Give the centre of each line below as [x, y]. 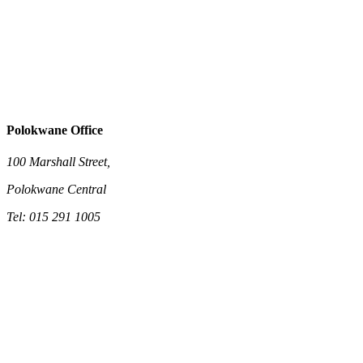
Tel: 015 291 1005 [53, 217]
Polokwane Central [56, 190]
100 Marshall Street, [58, 162]
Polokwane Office [55, 130]
